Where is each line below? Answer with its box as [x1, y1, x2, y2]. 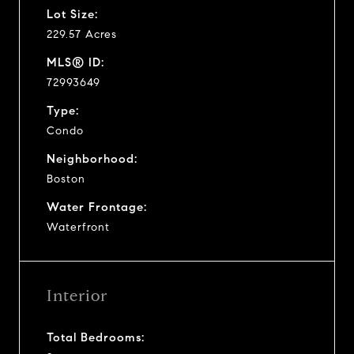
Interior [47, 285, 107, 306]
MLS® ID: [47, 55, 104, 70]
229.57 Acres [47, 27, 117, 41]
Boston [47, 171, 85, 186]
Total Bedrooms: [47, 330, 145, 345]
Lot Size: [47, 6, 98, 21]
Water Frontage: [47, 199, 147, 214]
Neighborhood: [47, 151, 137, 166]
